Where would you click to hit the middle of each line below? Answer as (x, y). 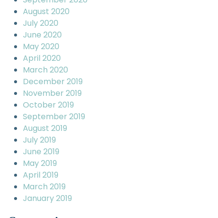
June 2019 (41, 152)
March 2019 (44, 187)
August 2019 (45, 128)
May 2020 (41, 46)
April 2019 (41, 175)
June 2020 (42, 35)
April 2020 (42, 58)
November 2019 (52, 93)
